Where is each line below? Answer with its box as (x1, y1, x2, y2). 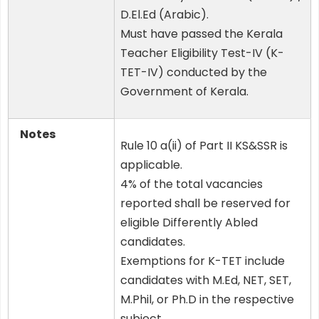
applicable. (120, 157, 182, 174)
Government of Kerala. (120, 83, 249, 100)
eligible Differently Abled (120, 214, 258, 231)
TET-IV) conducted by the (120, 64, 267, 81)
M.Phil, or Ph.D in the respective (120, 291, 294, 308)
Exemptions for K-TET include (120, 253, 285, 270)
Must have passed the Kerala (120, 26, 283, 43)
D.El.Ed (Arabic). (120, 6, 209, 23)
